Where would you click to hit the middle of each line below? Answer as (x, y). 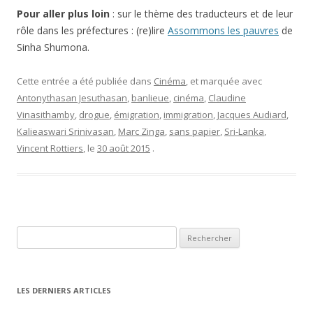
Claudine (227, 98)
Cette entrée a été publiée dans (85, 81)
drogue (94, 115)
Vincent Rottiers (50, 148)
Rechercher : (43, 234)
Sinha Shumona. (53, 47)
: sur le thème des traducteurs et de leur (203, 14)
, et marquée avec (224, 81)
